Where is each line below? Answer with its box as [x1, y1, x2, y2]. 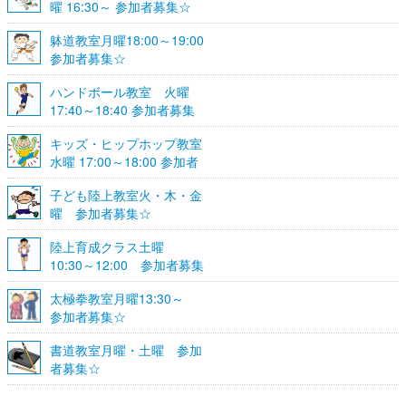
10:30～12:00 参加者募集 [50, 255, 204, 274]
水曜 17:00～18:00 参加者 [50, 151, 198, 170]
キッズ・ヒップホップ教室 [50, 133, 202, 152]
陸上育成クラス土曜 [50, 237, 177, 256]
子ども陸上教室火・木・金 [50, 185, 202, 204]
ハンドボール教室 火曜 [50, 82, 189, 101]
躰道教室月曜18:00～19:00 [50, 30, 204, 49]
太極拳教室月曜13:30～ [50, 288, 197, 307]
